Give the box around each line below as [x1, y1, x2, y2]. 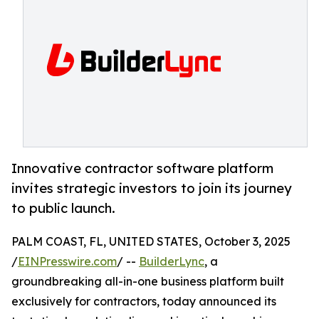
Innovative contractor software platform [11, 160, 273, 177]
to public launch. [11, 200, 115, 216]
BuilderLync [139, 254, 204, 269]
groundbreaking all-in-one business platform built [11, 274, 284, 289]
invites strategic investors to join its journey [11, 180, 292, 197]
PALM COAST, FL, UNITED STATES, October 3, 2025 [11, 234, 291, 249]
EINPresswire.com [18, 254, 117, 269]
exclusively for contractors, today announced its [11, 294, 276, 309]
